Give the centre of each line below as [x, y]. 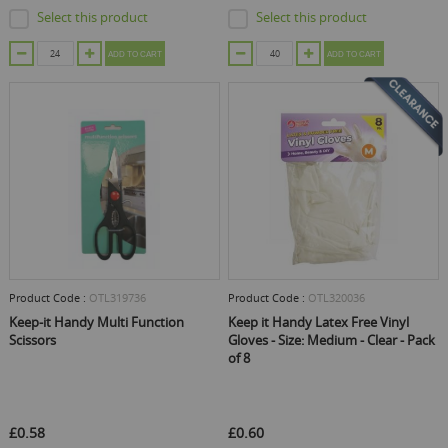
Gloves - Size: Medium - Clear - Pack [331, 340]
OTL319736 [117, 298]
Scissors [32, 340]
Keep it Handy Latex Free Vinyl [318, 322]
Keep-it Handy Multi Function [96, 322]
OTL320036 [336, 298]
